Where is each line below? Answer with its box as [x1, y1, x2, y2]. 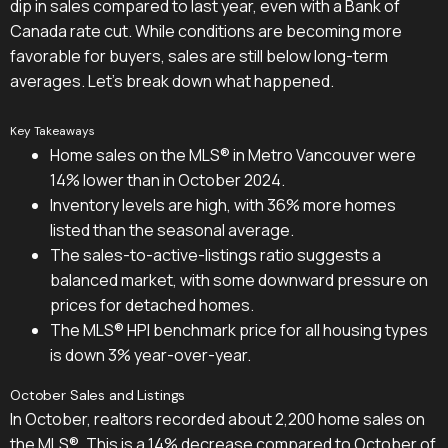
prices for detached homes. [50, 293, 254, 316]
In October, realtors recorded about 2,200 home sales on [10, 407, 425, 430]
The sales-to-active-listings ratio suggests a [50, 243, 381, 266]
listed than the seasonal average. [50, 218, 294, 241]
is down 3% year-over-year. [50, 343, 251, 366]
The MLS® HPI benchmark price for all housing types [50, 318, 428, 341]
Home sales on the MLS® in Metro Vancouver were [50, 143, 416, 166]
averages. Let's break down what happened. [10, 69, 334, 92]
